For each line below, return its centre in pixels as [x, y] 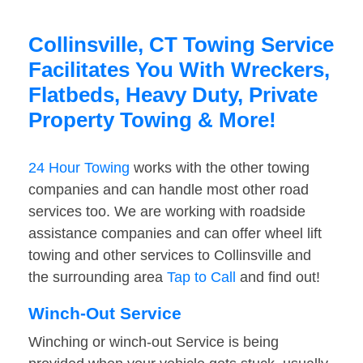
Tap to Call [201, 278]
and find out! [278, 278]
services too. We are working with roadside [167, 212]
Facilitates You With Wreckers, [179, 70]
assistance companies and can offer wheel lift [175, 234]
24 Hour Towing [79, 168]
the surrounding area [98, 278]
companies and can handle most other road [169, 190]
